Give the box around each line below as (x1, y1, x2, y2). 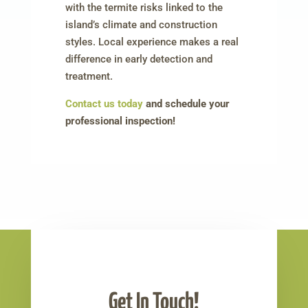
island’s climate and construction (65, 19, 217, 32)
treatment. (65, 70, 113, 83)
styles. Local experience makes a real (65, 36, 239, 49)
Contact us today (65, 98, 143, 111)
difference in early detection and (65, 53, 212, 66)
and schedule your (142, 98, 230, 111)
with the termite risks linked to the (65, 1, 223, 14)
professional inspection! (65, 115, 175, 128)
